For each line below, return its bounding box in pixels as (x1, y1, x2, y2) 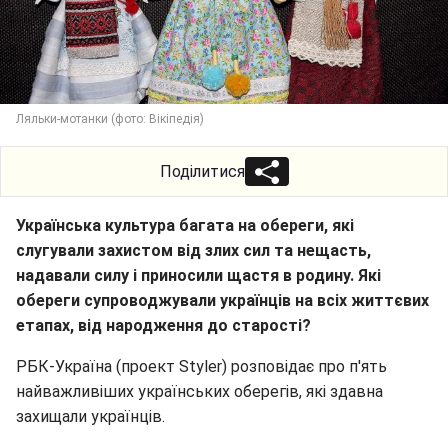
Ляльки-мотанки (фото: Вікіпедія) (16, 112, 204, 126)
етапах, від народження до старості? (16, 316, 311, 335)
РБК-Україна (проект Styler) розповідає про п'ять (16, 357, 387, 376)
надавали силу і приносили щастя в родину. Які (16, 266, 381, 285)
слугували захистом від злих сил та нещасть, (16, 241, 371, 260)
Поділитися (159, 162, 245, 181)
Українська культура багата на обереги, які (16, 216, 354, 235)
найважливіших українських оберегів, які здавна (16, 382, 383, 401)
